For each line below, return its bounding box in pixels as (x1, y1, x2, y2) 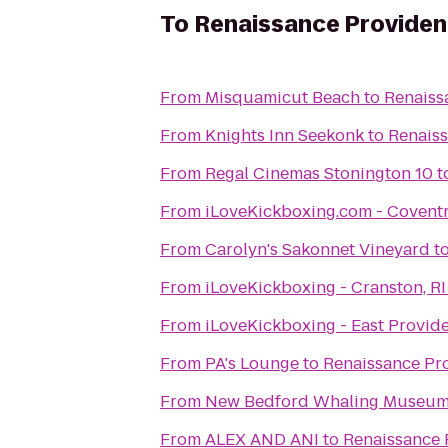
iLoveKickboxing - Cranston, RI (205, 276, 446, 299)
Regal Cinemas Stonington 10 (205, 162, 433, 185)
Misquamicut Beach (205, 86, 360, 109)
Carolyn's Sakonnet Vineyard (205, 238, 430, 261)
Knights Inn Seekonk (205, 124, 364, 147)
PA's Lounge (205, 352, 299, 375)
